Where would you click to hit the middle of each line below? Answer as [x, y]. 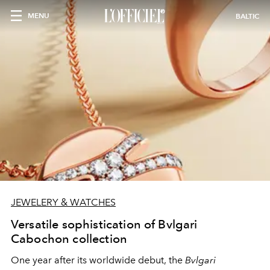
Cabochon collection [69, 239]
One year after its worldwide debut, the [98, 260]
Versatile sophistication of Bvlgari [104, 224]
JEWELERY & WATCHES [63, 202]
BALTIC [247, 16]
